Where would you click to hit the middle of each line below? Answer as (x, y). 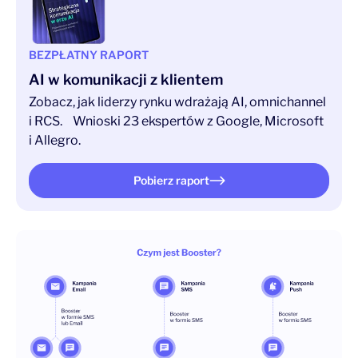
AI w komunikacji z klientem (126, 80)
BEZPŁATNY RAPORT (89, 55)
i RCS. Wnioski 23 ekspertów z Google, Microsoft (176, 121)
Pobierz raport (171, 180)
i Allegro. (55, 140)
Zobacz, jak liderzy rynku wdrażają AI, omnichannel (177, 102)
